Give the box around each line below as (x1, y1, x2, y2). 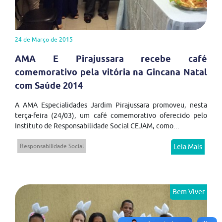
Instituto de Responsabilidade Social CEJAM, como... (15, 121, 179, 130)
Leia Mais (173, 142, 202, 151)
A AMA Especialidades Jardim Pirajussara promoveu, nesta (15, 101, 207, 109)
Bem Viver (172, 187, 205, 196)
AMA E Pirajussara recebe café (15, 53, 207, 64)
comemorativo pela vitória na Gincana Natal (15, 66, 207, 77)
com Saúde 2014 (15, 80, 83, 91)
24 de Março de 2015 (15, 35, 73, 43)
